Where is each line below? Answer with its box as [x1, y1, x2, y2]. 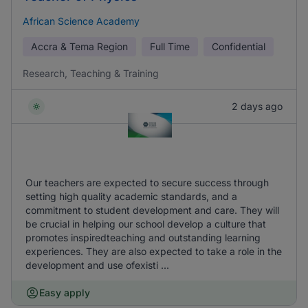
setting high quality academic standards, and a [25, 190, 237, 202]
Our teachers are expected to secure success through [25, 177, 269, 188]
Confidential [212, 41, 265, 52]
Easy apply [39, 287, 90, 298]
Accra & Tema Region [31, 41, 128, 52]
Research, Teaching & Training [23, 67, 159, 79]
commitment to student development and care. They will [25, 204, 279, 216]
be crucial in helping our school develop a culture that [25, 218, 266, 230]
